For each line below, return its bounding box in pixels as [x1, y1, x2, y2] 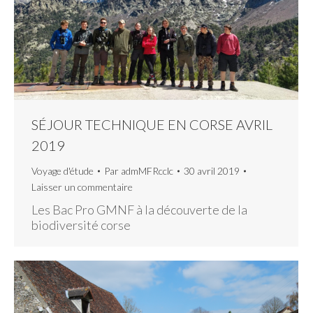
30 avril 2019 [184, 165, 240, 177]
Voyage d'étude [31, 165, 94, 177]
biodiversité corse [31, 217, 131, 233]
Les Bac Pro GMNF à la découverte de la [31, 202, 247, 218]
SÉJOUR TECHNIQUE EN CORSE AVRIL [31, 116, 272, 133]
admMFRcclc [121, 165, 173, 177]
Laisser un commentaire [31, 181, 133, 194]
